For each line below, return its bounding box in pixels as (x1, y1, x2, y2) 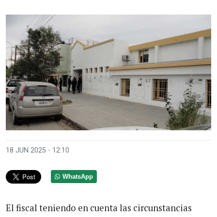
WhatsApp (62, 173, 93, 180)
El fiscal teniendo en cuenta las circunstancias (6, 201, 192, 214)
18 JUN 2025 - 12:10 (6, 146, 69, 155)
